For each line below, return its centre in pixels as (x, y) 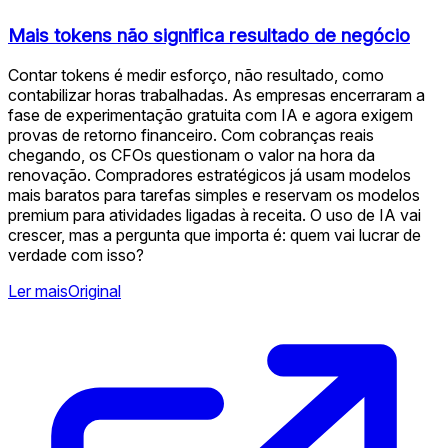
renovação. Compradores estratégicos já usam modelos (209, 175)
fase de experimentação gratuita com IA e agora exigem (210, 115)
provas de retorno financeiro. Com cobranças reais (191, 135)
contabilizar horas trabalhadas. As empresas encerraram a (216, 95)
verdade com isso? (76, 255)
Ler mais (38, 291)
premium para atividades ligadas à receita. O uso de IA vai (214, 215)
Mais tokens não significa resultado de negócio (209, 35)
